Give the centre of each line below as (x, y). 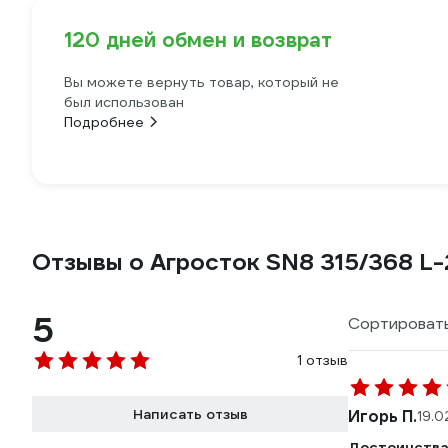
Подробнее (104, 122)
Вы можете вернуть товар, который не (201, 82)
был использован (124, 102)
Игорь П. (382, 416)
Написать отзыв (190, 414)
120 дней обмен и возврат (198, 40)
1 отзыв (322, 360)
